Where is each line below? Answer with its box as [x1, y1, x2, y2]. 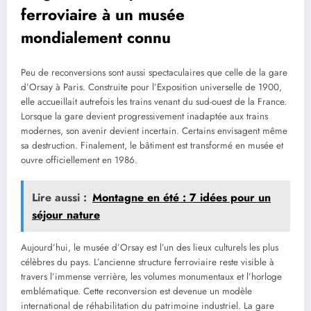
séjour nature [32, 206, 100, 223]
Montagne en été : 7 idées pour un [92, 189, 271, 205]
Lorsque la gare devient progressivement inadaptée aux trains [21, 109, 268, 123]
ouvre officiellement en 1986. [21, 153, 137, 167]
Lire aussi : [32, 189, 87, 205]
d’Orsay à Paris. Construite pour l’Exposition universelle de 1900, [21, 80, 282, 94]
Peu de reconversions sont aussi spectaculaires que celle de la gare [21, 65, 287, 79]
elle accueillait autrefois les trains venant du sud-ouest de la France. [21, 94, 287, 108]
